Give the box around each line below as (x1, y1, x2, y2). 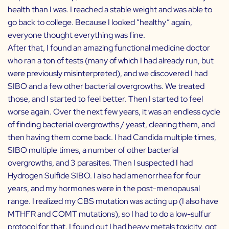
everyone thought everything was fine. (8, 30, 145, 41)
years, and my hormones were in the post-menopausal (8, 183, 200, 194)
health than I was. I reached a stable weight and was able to (8, 4, 212, 15)
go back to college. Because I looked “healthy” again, (8, 17, 192, 28)
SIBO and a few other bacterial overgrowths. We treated (8, 81, 204, 92)
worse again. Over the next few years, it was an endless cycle (8, 106, 220, 118)
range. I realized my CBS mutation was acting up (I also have (8, 196, 218, 207)
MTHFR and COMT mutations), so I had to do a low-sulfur (8, 209, 211, 220)
